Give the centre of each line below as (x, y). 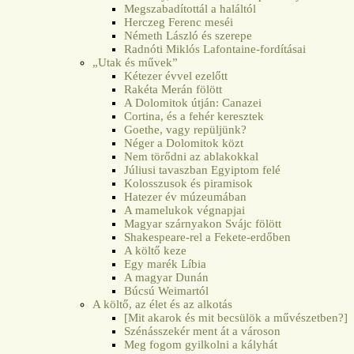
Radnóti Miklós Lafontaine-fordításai (215, 49)
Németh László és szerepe (188, 35)
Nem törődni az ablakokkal (192, 156)
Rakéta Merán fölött (173, 89)
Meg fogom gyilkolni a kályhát (201, 344)
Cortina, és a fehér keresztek (194, 116)
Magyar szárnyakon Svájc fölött (203, 223)
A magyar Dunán (167, 277)
